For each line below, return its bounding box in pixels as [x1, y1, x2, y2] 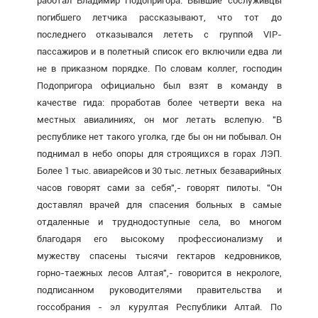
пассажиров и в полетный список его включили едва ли [36, 45, 282, 57]
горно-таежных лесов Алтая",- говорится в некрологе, [36, 267, 282, 278]
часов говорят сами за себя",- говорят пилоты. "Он [36, 182, 282, 193]
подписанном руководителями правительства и [36, 284, 282, 295]
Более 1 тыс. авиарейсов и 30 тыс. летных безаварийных [36, 165, 282, 176]
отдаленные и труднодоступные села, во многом [36, 216, 282, 227]
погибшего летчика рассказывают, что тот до [36, 11, 282, 23]
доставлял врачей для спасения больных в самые [36, 199, 282, 210]
